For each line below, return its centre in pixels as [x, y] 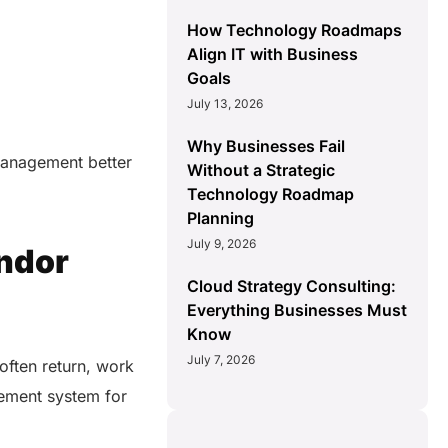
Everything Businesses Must [297, 310]
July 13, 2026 [225, 104]
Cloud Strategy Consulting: [292, 286]
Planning [221, 218]
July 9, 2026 [222, 244]
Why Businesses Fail [266, 146]
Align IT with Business [273, 54]
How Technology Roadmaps [295, 30]
